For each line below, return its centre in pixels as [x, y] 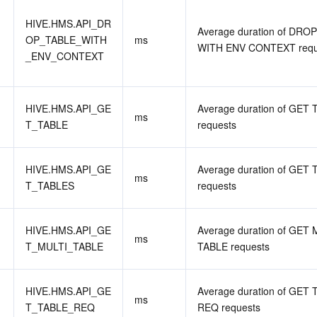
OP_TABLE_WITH [66, 40]
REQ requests [229, 307]
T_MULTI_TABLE [64, 246]
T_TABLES [50, 185]
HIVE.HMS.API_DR [68, 23]
